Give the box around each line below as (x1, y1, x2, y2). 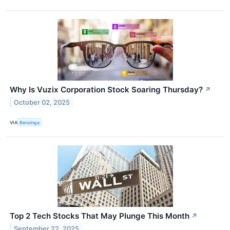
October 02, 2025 (14, 99, 70, 107)
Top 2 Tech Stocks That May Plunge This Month (10, 211, 189, 221)
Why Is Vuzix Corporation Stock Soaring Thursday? (10, 85, 203, 95)
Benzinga (20, 119, 40, 125)
